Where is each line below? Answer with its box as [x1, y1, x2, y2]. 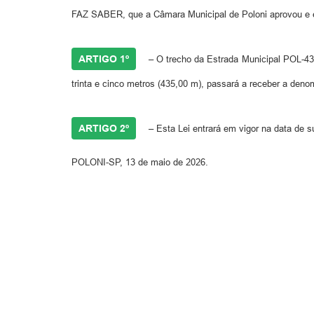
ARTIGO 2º [78, 122, 129, 134]
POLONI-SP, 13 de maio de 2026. [71, 156, 208, 168]
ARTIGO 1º [78, 53, 129, 64]
